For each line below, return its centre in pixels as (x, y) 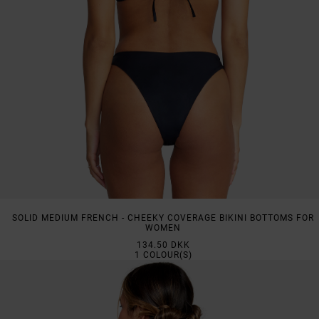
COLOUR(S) (166, 255)
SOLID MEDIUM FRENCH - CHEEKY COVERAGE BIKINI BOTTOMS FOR (163, 218)
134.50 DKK (163, 245)
